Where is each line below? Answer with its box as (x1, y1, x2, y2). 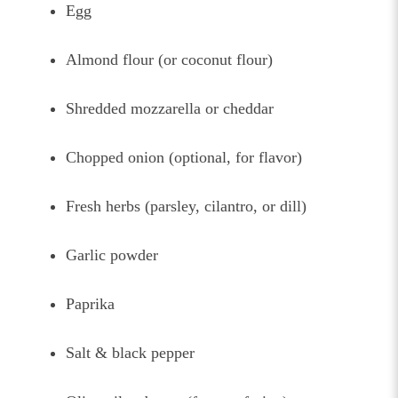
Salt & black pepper (66, 344, 195, 362)
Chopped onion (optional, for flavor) (66, 148, 302, 167)
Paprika (66, 295, 115, 314)
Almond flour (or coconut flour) (66, 51, 273, 69)
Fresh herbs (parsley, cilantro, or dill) (66, 197, 306, 216)
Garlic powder (66, 246, 158, 265)
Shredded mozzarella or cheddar (66, 99, 274, 118)
